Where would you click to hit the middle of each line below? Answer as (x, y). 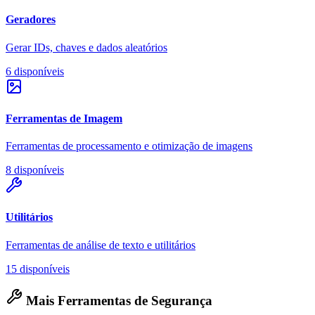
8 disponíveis (35, 170)
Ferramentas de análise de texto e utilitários (101, 245)
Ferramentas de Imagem (64, 118)
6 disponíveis (35, 71)
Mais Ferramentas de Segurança (117, 301)
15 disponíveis (38, 269)
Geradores (31, 20)
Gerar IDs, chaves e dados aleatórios (86, 47)
